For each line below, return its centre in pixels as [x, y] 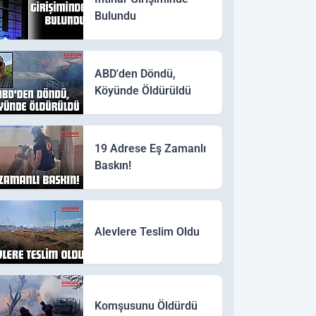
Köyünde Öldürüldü [142, 90]
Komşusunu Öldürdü [146, 306]
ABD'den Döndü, [135, 73]
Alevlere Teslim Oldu [147, 231]
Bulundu [115, 16]
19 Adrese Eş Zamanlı [150, 148]
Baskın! [113, 165]
